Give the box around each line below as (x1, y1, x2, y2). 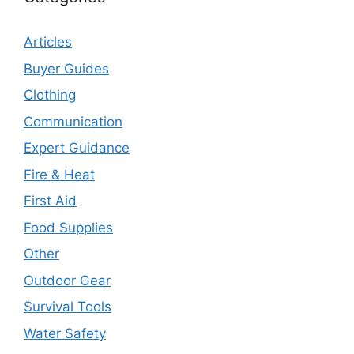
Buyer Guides (24, 60, 109, 77)
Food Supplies (24, 219, 113, 235)
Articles (24, 34, 72, 51)
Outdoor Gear (24, 272, 111, 288)
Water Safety (24, 325, 106, 341)
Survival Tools (24, 299, 111, 315)
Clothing (24, 87, 76, 104)
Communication (24, 113, 122, 130)
